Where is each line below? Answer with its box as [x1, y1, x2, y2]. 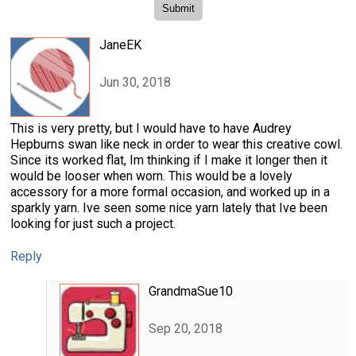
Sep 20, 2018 [148, 320, 222, 336]
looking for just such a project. [10, 216, 176, 232]
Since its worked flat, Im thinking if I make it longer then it [10, 153, 327, 168]
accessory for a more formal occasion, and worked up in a [10, 184, 330, 200]
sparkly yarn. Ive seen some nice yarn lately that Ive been [10, 200, 327, 216]
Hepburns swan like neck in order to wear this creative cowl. [10, 137, 342, 153]
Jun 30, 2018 [99, 74, 171, 90]
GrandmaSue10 [148, 284, 233, 300]
